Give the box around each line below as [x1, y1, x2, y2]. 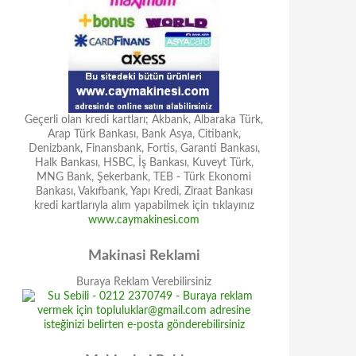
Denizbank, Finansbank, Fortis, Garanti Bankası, [28, 143, 260, 154]
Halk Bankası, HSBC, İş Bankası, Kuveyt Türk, [34, 157, 253, 168]
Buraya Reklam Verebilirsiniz [76, 277, 211, 288]
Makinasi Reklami [87, 249, 200, 263]
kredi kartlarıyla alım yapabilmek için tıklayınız [33, 200, 254, 211]
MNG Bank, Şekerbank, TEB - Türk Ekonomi [37, 172, 251, 183]
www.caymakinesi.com [88, 215, 199, 226]
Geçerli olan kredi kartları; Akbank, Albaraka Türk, [25, 114, 263, 126]
